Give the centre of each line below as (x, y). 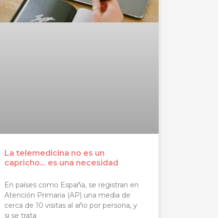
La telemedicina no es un (55, 153)
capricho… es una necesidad (62, 163)
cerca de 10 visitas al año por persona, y (71, 205)
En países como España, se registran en (72, 185)
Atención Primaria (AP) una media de (68, 195)
